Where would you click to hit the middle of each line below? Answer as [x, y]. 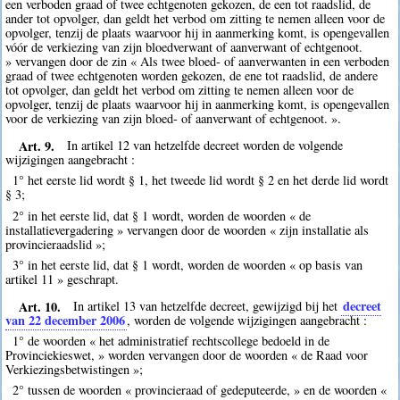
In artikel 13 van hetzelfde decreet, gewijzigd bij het [208, 306]
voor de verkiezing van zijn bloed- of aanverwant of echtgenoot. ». [174, 118]
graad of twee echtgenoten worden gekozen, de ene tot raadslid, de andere [192, 75]
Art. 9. [36, 146]
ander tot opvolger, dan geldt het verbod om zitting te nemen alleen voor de [196, 18]
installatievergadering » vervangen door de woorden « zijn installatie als [187, 229]
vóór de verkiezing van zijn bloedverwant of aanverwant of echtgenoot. [184, 46]
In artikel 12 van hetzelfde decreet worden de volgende [205, 146]
